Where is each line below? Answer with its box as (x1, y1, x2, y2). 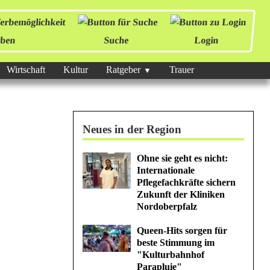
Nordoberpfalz (137, 201, 197, 212)
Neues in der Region (83, 123, 181, 136)
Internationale (137, 165, 195, 175)
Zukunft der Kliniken (137, 189, 225, 199)
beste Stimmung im (137, 237, 215, 248)
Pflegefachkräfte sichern (137, 177, 236, 187)
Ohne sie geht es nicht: (137, 153, 228, 163)
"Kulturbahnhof (137, 250, 204, 260)
